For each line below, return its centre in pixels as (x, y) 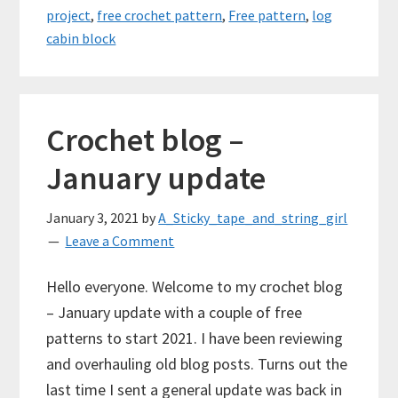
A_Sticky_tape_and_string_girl (253, 217)
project (69, 15)
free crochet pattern (160, 15)
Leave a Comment (120, 240)
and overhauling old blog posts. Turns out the (197, 363)
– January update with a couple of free (175, 312)
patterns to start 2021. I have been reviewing (195, 338)
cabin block (81, 38)
